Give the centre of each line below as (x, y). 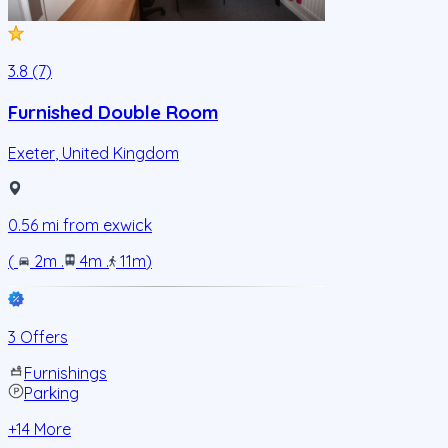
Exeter (31, 152)
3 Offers (38, 336)
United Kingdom (120, 152)
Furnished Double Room (113, 112)
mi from (70, 224)
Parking (51, 392)
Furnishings (65, 372)
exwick (127, 224)
